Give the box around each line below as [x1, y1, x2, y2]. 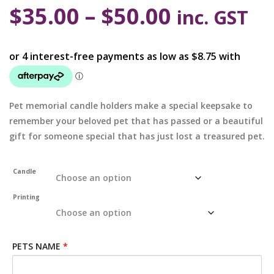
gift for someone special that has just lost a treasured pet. [9, 130, 265, 142]
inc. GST [177, 4, 248, 30]
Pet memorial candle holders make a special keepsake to [9, 100, 253, 111]
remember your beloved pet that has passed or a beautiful [9, 115, 263, 127]
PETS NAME [12, 240, 61, 252]
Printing [13, 193, 40, 201]
